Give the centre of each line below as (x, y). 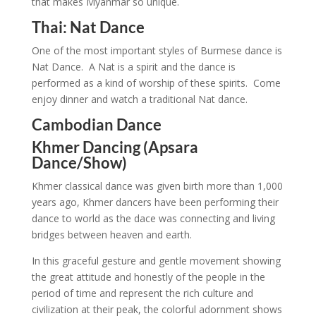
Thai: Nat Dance (88, 27)
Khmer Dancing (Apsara (115, 147)
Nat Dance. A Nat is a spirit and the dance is (133, 67)
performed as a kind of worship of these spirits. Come (156, 83)
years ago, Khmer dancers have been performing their (155, 202)
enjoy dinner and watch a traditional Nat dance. (139, 99)
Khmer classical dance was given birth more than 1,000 (157, 186)
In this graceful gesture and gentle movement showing (156, 261)
